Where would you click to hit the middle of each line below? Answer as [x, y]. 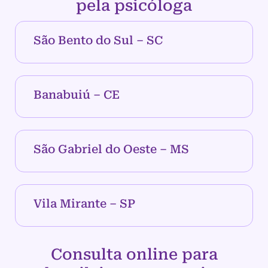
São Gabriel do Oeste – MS [111, 150]
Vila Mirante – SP [84, 204]
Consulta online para [134, 255]
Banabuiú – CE [77, 95]
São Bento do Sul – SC [98, 41]
